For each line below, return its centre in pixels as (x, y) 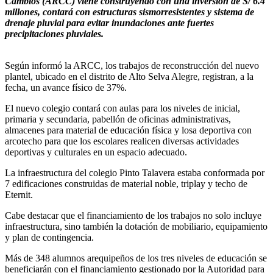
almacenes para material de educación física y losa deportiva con (128, 130)
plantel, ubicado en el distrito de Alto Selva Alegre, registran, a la (129, 76)
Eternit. (19, 194)
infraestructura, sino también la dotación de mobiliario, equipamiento (136, 226)
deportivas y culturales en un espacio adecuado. (96, 152)
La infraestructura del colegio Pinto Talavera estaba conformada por (135, 172)
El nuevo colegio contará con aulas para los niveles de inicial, (122, 108)
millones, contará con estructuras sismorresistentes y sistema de (129, 12)
